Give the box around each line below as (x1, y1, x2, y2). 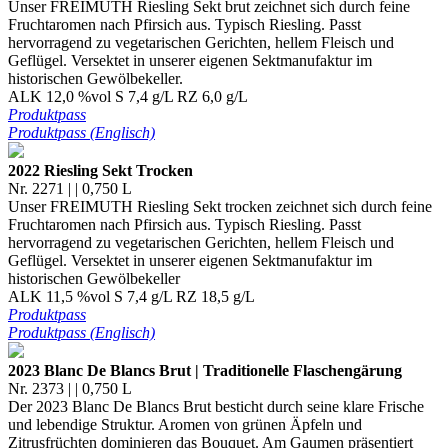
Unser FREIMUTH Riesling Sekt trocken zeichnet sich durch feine (8, 197, 432, 215)
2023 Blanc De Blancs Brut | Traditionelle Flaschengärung (8, 361, 402, 379)
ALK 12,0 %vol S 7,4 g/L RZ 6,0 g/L (8, 87, 248, 105)
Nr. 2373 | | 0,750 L (8, 379, 132, 397)
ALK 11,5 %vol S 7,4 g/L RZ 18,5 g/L (8, 287, 255, 305)
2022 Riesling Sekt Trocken (8, 161, 193, 179)
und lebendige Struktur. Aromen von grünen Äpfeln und (8, 415, 362, 433)
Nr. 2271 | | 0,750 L (8, 179, 132, 197)
